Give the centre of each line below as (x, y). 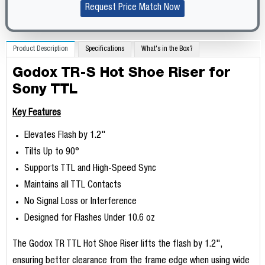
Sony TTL (45, 88)
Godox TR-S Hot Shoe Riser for (121, 72)
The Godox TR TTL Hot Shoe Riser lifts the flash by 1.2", (117, 245)
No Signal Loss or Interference (80, 203)
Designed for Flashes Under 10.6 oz (89, 219)
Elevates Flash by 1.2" (65, 136)
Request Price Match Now (132, 9)
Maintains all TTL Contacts (72, 186)
